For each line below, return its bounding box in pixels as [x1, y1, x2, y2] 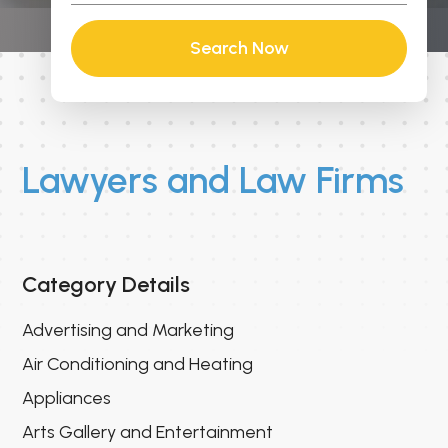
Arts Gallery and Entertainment [22, 421, 274, 444]
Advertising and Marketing [22, 319, 235, 342]
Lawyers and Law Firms [22, 158, 405, 203]
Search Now [189, 37, 289, 60]
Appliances [22, 387, 112, 410]
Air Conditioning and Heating [22, 353, 254, 376]
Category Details [22, 271, 191, 299]
